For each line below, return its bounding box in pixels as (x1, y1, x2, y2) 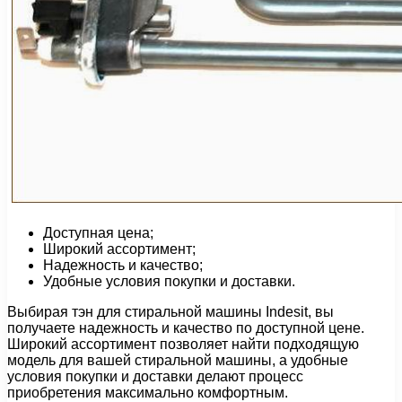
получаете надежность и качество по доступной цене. (7, 319, 364, 336)
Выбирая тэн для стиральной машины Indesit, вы (7, 303, 334, 319)
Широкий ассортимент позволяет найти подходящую (7, 336, 359, 352)
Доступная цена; (43, 224, 153, 240)
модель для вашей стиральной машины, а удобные (7, 352, 348, 368)
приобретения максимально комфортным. (7, 384, 288, 400)
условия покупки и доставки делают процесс (7, 368, 303, 384)
